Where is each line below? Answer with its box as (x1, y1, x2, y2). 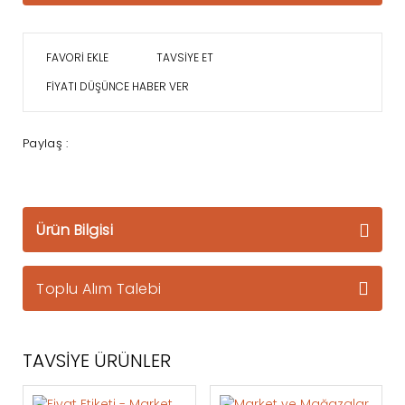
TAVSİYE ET (156, 50, 213, 65)
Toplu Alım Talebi (36, 278, 162, 299)
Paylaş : (23, 135, 69, 152)
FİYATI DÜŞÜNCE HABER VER (46, 79, 189, 94)
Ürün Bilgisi (36, 219, 113, 240)
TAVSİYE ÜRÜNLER (23, 348, 171, 373)
